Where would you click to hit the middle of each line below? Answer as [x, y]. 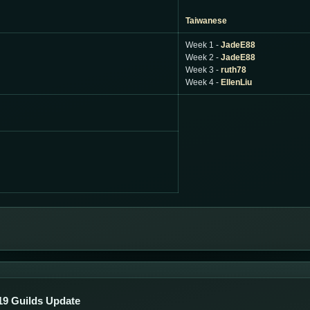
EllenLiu [236, 82]
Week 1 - [203, 45]
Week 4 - [203, 82]
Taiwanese [206, 21]
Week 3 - [203, 70]
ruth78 [234, 70]
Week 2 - [203, 57]
